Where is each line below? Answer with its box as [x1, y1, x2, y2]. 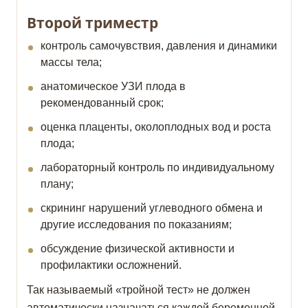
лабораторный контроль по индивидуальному [41, 162, 274, 174]
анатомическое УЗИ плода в [41, 80, 186, 93]
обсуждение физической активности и [41, 243, 234, 255]
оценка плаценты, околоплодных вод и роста [41, 121, 271, 133]
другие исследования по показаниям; [41, 219, 232, 231]
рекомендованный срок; [41, 97, 164, 109]
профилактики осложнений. [41, 259, 181, 272]
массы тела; [41, 56, 102, 69]
